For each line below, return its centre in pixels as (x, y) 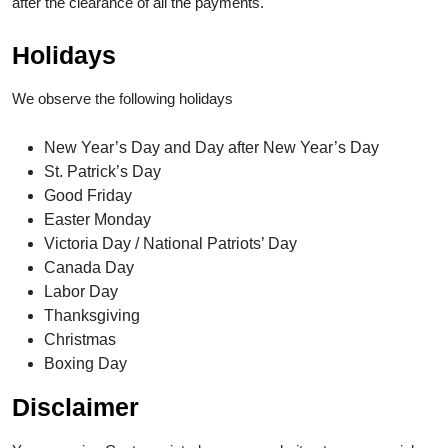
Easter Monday (97, 219)
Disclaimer (79, 406)
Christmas (80, 339)
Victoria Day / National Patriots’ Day (170, 243)
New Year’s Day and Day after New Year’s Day (211, 147)
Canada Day (89, 267)
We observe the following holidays (124, 98)
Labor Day (81, 291)
